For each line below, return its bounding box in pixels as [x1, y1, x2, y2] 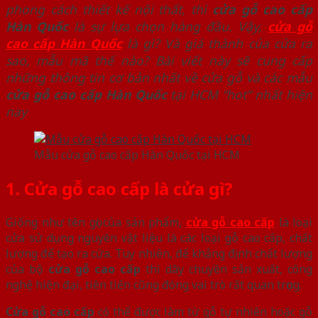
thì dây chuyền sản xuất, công [141, 261, 312, 277]
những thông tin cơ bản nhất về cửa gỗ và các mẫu [6, 68, 312, 86]
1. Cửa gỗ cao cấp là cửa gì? [6, 176, 233, 200]
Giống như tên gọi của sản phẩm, [6, 214, 186, 230]
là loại [275, 214, 312, 230]
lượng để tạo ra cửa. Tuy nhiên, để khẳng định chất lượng [6, 245, 312, 261]
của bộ [6, 261, 48, 277]
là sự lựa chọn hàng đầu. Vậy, [68, 17, 268, 35]
